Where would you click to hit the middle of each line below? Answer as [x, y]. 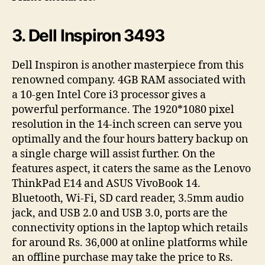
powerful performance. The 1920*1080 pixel [123, 109]
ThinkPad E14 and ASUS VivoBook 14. [106, 183]
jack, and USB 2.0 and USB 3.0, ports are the [120, 213]
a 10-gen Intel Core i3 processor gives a [109, 95]
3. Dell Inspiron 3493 [88, 35]
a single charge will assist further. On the [114, 154]
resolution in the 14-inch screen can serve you [127, 124]
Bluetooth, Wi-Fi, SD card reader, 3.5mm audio [128, 198]
